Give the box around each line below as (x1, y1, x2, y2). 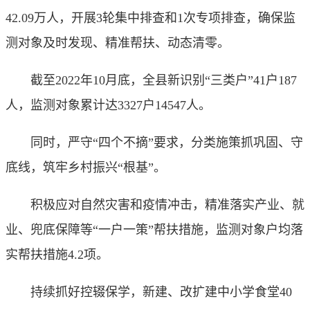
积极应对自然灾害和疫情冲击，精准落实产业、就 (6, 198, 304, 212)
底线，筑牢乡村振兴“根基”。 (6, 161, 166, 174)
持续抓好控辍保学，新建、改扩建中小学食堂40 (6, 285, 292, 299)
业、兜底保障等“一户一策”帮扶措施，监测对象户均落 (6, 223, 303, 237)
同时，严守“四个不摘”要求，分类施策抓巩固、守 (6, 136, 303, 149)
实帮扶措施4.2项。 (6, 248, 109, 262)
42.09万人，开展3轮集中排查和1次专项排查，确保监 (6, 11, 295, 25)
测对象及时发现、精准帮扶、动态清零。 (6, 36, 230, 50)
